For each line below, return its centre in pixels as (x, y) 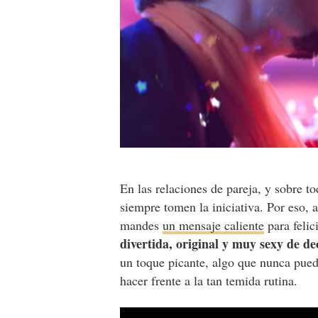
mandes (142, 225)
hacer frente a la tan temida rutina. (211, 281)
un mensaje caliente (214, 225)
